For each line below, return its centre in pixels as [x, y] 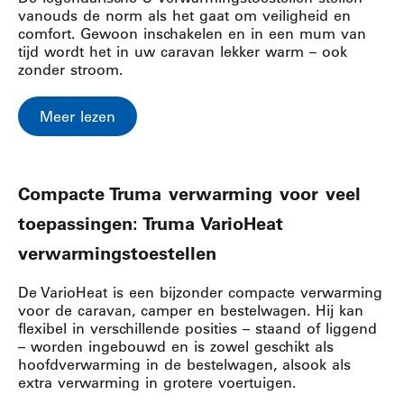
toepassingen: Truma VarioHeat [151, 224]
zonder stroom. [70, 69]
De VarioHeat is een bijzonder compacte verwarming [200, 292]
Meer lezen [78, 116]
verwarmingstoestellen [117, 253]
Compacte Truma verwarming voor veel [189, 194]
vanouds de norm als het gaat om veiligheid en [184, 15]
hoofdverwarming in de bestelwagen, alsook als [184, 364]
